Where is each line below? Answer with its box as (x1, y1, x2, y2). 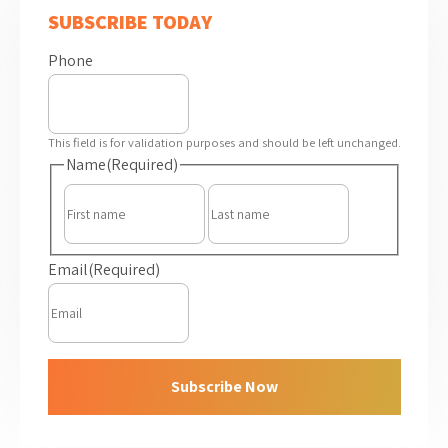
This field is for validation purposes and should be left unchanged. (47, 134, 401, 151)
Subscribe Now (170, 376, 278, 398)
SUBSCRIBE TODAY (47, 9, 212, 35)
